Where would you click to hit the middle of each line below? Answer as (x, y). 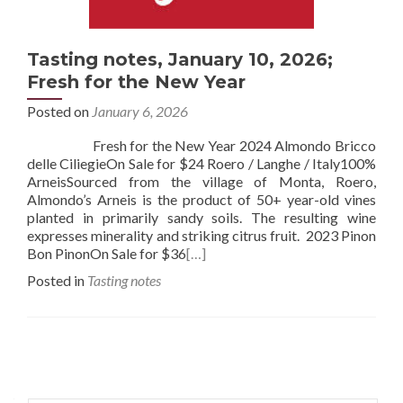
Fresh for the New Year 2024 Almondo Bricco (201, 145)
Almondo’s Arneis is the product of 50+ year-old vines (201, 199)
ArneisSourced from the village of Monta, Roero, (201, 181)
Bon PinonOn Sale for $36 (107, 253)
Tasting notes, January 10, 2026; (180, 59)
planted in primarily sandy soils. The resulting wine (201, 217)
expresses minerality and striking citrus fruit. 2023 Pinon (201, 235)
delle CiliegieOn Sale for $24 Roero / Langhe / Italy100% (201, 163)
